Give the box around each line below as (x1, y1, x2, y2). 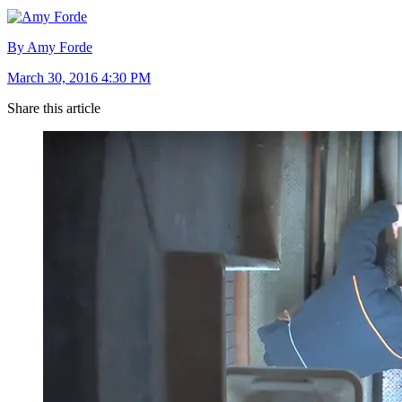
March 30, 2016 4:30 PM (7, 69, 151, 85)
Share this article (7, 100, 100, 116)
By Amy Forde (7, 39, 92, 55)
